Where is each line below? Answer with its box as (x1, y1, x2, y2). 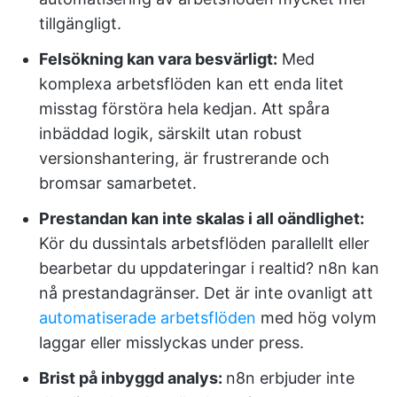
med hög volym (256, 308, 377, 327)
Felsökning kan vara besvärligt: (39, 50, 277, 68)
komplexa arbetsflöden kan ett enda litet (39, 74, 344, 93)
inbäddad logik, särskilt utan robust (39, 124, 302, 143)
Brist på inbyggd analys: (39, 369, 226, 387)
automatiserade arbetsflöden (39, 308, 256, 327)
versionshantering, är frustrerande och (39, 149, 330, 167)
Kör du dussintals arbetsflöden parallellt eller (39, 234, 370, 253)
